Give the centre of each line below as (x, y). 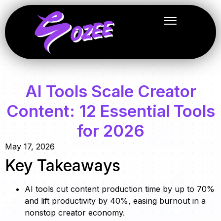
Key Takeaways (63, 166)
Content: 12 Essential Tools (110, 111)
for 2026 (110, 131)
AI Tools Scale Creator (110, 92)
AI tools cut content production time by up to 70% (120, 189)
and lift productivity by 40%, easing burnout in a (115, 201)
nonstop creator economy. (75, 213)
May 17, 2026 (30, 147)
